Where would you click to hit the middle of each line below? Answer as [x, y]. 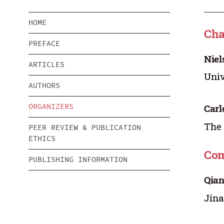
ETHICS [42, 138]
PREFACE [44, 43]
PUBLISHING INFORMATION [78, 159]
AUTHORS [44, 85]
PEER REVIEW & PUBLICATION [85, 127]
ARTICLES [46, 64]
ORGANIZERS [51, 106]
